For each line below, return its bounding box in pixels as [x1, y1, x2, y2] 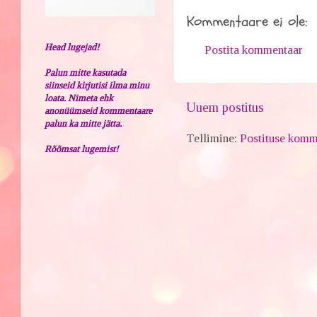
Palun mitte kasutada [45, 67, 127, 78]
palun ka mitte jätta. [45, 117, 122, 129]
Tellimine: [186, 132, 241, 146]
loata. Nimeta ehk [45, 92, 114, 103]
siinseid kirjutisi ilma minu [45, 79, 150, 91]
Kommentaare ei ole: [187, 11, 308, 32]
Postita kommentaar [204, 43, 304, 57]
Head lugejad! [45, 41, 100, 52]
